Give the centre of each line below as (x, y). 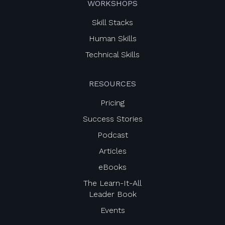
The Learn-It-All (113, 183)
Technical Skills (113, 54)
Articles (113, 151)
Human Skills (113, 38)
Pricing (113, 102)
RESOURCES (113, 83)
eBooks (113, 167)
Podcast (113, 135)
